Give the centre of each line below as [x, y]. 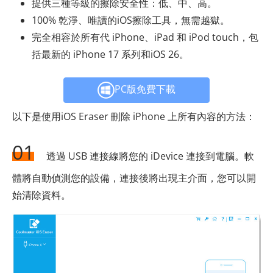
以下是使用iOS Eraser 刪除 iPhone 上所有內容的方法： [134, 117]
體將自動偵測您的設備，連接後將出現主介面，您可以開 [134, 178]
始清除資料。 [41, 195]
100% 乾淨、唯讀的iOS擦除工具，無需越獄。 [131, 20]
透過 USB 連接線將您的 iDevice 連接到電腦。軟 [150, 156]
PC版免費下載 [145, 89]
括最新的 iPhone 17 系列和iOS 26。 [110, 55]
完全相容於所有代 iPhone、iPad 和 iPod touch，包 [145, 37]
